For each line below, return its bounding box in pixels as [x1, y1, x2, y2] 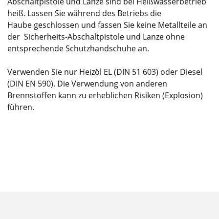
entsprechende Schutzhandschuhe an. [7, 43, 149, 54]
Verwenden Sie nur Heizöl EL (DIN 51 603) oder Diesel [7, 66, 202, 77]
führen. [7, 101, 34, 112]
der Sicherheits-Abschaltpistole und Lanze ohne [7, 31, 185, 42]
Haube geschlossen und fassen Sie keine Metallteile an [7, 19, 207, 30]
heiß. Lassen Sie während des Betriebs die [7, 7, 161, 19]
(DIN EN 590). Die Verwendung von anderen [7, 78, 167, 89]
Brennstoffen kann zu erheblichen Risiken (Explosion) [7, 89, 205, 101]
